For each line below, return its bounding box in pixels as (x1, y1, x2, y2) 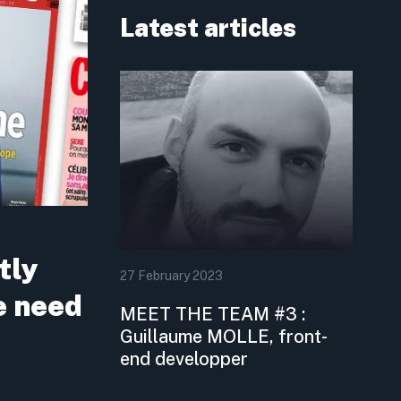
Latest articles (120, 12, 297, 42)
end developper (120, 347, 249, 369)
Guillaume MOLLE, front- (120, 325, 328, 346)
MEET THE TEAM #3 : (120, 303, 306, 324)
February (138, 268, 191, 283)
